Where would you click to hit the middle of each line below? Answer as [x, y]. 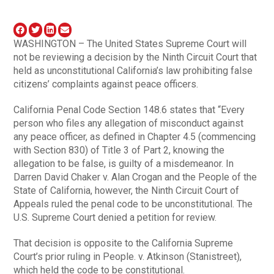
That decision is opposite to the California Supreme [124, 243]
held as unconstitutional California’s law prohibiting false [133, 70]
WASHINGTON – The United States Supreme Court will [130, 43]
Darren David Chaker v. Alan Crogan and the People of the [135, 177]
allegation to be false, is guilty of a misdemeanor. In [124, 163]
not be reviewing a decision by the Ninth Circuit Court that [135, 57]
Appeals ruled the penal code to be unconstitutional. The [133, 204]
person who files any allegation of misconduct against [129, 123]
